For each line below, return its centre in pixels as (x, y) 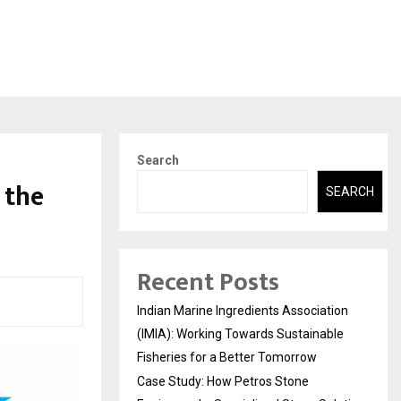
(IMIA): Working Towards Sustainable (240, 334)
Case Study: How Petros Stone (223, 382)
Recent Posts (208, 283)
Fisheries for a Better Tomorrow (227, 358)
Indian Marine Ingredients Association (243, 311)
